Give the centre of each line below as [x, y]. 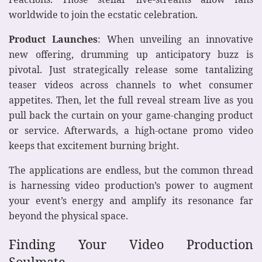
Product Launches [53, 39]
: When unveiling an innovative [175, 39]
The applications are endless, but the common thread [131, 170]
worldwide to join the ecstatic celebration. [103, 14]
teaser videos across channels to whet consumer [131, 85]
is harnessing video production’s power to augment [131, 185]
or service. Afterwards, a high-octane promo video [131, 130]
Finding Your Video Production [131, 244]
